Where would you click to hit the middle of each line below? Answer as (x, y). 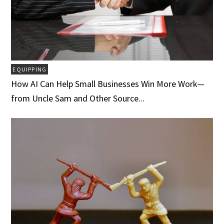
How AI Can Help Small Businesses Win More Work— (108, 83)
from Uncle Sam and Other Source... (78, 98)
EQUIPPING (30, 69)
